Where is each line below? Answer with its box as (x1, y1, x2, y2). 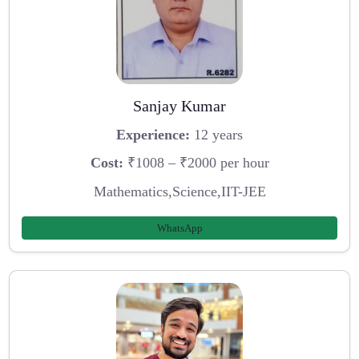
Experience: (116, 126, 190, 143)
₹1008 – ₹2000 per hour (123, 155, 269, 171)
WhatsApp (156, 221, 203, 234)
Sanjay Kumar (133, 97, 226, 115)
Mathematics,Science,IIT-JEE (93, 184, 266, 200)
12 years (190, 126, 243, 143)
